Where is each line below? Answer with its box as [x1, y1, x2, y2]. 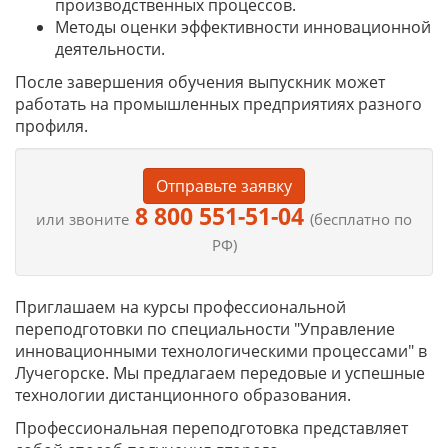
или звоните [36, 209, 129, 229]
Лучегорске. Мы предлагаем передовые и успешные [15, 362, 425, 384]
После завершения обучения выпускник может [15, 71, 385, 93]
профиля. [15, 115, 88, 137]
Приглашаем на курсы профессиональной [15, 296, 346, 318]
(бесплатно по [310, 209, 412, 229]
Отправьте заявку [156, 175, 292, 197]
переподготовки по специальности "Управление [15, 318, 395, 340]
